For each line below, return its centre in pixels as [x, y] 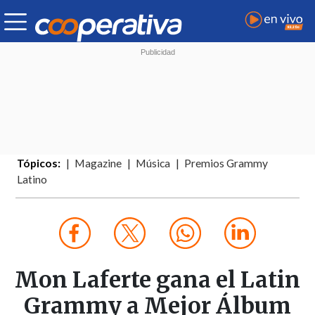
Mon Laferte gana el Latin [157, 280]
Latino [32, 180]
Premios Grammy [226, 163]
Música [153, 163]
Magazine [98, 163]
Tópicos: [39, 163]
